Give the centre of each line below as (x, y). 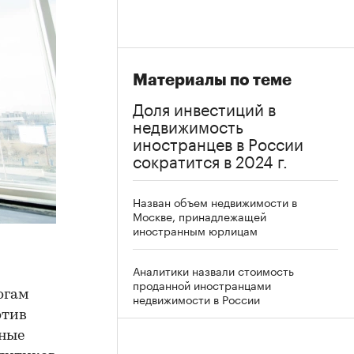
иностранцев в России (218, 142)
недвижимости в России (196, 299)
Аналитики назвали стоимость (213, 270)
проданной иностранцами (202, 284)
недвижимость (188, 125)
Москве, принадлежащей (200, 216)
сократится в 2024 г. (210, 160)
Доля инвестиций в (204, 107)
